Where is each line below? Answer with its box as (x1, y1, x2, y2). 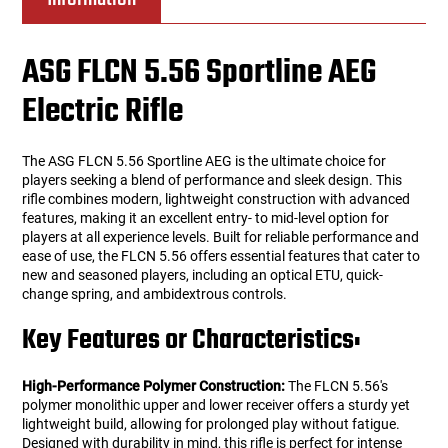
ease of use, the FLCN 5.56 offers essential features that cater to (22, 248, 421, 265)
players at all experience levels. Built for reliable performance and (22, 229, 420, 246)
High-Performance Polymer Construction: (22, 378, 286, 395)
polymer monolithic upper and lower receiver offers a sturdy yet (22, 397, 411, 414)
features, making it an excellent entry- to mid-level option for (22, 210, 390, 227)
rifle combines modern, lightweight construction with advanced (22, 191, 411, 208)
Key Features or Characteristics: (22, 319, 362, 363)
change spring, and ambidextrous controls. (22, 286, 288, 303)
